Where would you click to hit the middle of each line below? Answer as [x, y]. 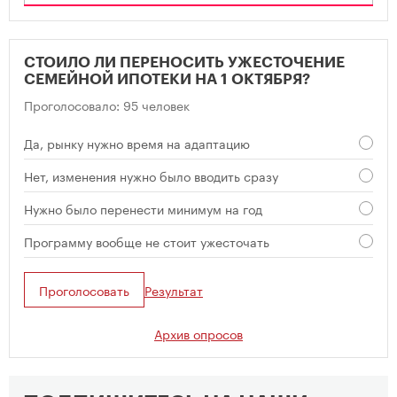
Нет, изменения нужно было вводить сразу [151, 175]
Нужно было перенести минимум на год [143, 208]
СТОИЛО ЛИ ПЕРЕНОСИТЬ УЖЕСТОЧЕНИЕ [184, 62]
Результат [174, 290]
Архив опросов [198, 333]
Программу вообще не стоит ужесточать [147, 241]
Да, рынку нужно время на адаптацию [137, 143]
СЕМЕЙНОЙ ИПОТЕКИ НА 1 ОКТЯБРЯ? [167, 79]
